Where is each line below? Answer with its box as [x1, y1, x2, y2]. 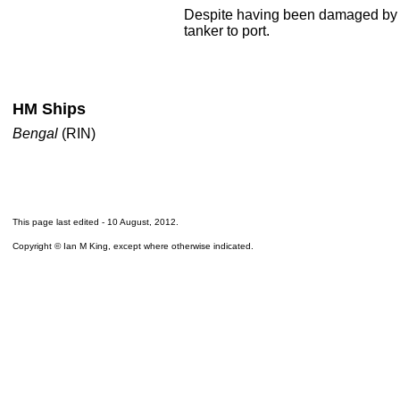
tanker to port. [184, 23, 270, 38]
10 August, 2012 [107, 217, 176, 227]
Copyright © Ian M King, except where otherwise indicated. [12, 241, 254, 251]
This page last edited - [12, 217, 107, 227]
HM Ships [12, 100, 86, 118]
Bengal [12, 126, 62, 141]
